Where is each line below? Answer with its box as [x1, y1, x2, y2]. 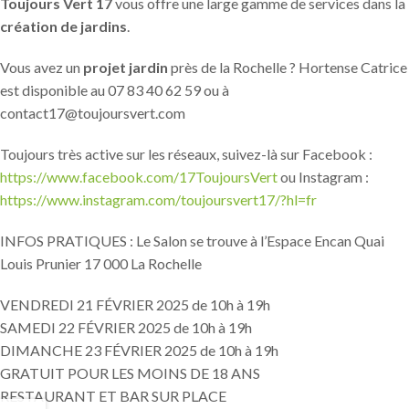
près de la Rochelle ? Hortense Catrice [168, 58, 407, 76]
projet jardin [83, 58, 168, 76]
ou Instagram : [278, 168, 369, 185]
